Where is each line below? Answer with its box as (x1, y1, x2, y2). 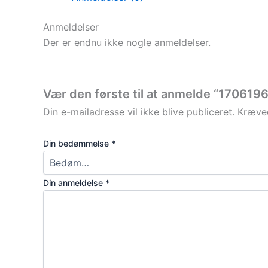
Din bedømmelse (43, 138, 111, 148)
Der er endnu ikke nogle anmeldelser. (43, 36, 211, 48)
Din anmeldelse (43, 177, 105, 188)
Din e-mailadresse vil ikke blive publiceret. (43, 106, 234, 118)
